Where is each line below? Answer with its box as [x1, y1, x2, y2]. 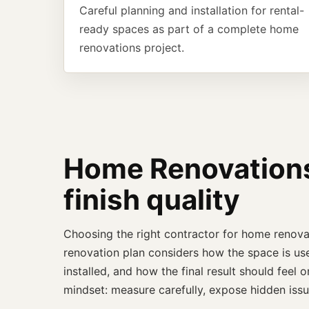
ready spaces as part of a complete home [79, 22, 299, 36]
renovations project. [79, 41, 184, 54]
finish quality [63, 183, 240, 217]
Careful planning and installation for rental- [79, 3, 304, 17]
